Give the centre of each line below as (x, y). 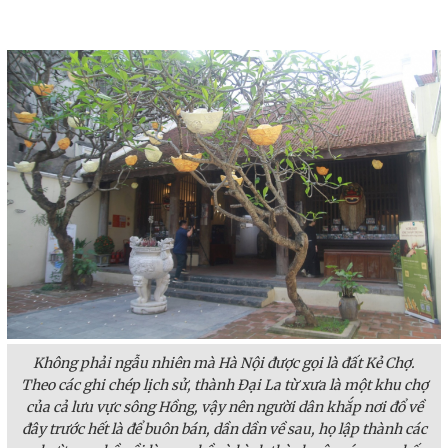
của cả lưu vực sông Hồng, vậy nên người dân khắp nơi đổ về (224, 407)
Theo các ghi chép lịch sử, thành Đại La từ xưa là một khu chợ (224, 385)
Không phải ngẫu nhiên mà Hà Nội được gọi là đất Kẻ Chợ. (224, 363)
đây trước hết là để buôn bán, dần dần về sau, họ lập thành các (224, 429)
